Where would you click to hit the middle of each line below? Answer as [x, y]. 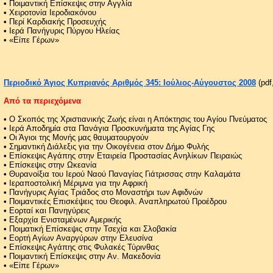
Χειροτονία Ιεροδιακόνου [53, 12]
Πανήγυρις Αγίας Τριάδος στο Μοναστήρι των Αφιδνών [106, 192]
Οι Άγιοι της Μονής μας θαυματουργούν [79, 137]
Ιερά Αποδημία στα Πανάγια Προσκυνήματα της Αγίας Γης [112, 128]
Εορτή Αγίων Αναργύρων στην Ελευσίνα [81, 238]
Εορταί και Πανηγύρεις [49, 210]
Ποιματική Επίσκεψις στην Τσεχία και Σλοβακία [93, 229]
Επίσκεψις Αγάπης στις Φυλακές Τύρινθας [84, 247]
